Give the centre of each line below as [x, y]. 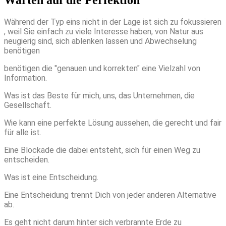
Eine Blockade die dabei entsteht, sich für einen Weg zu [102, 150]
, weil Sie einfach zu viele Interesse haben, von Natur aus [104, 32]
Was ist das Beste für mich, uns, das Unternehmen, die [99, 96]
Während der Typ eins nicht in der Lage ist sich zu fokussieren [113, 22]
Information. [25, 78]
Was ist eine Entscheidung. [51, 178]
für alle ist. [24, 133]
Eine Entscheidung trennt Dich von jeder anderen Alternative [110, 195]
